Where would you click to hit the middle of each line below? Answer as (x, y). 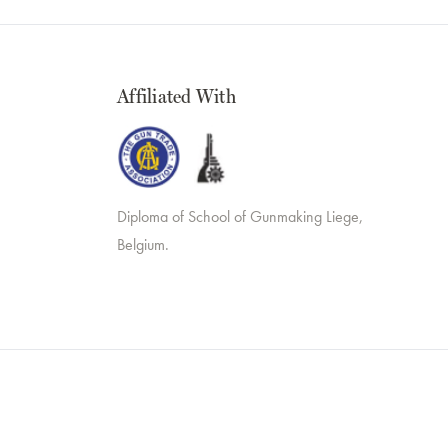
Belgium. (143, 245)
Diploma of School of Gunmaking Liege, (240, 217)
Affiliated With (176, 96)
